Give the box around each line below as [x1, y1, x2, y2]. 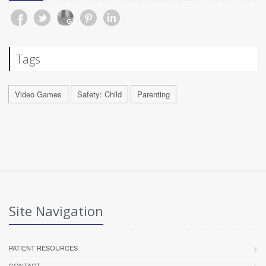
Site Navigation [9, 202, 103, 220]
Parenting [137, 88, 170, 100]
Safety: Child [77, 88, 122, 100]
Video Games [15, 88, 62, 100]
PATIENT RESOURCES [9, 243, 78, 253]
